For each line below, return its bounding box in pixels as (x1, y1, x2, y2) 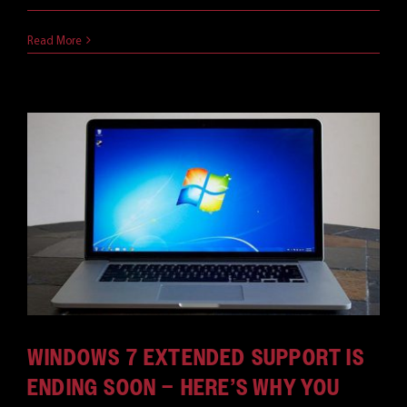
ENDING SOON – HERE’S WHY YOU (27, 373, 341, 402)
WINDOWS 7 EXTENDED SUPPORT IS (27, 343, 364, 372)
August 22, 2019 (27, 16, 110, 32)
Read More (27, 33, 82, 48)
